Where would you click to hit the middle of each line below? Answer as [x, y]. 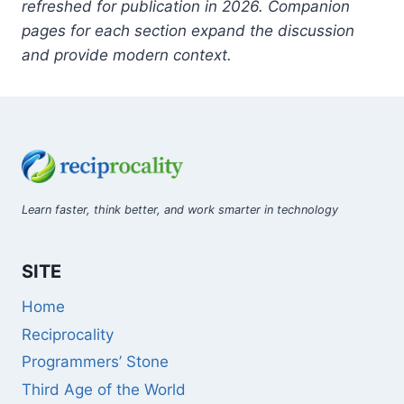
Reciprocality [68, 334]
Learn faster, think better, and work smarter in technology [180, 209]
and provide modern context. [127, 55]
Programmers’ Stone [95, 362]
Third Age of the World [104, 389]
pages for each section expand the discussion [188, 31]
